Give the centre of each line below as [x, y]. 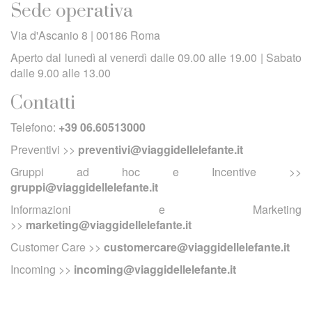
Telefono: [34, 127]
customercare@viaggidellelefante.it [197, 247]
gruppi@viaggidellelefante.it [84, 187]
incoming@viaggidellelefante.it [155, 269]
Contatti [43, 103]
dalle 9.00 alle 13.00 [61, 73]
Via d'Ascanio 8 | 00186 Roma [85, 35]
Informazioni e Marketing [156, 209]
